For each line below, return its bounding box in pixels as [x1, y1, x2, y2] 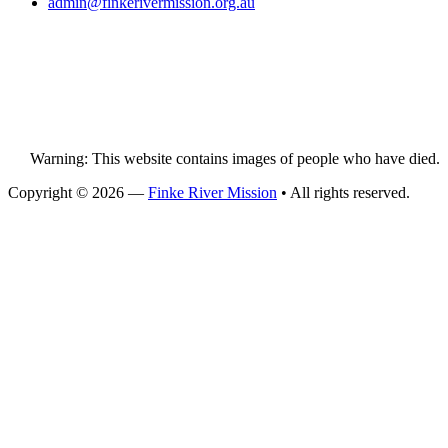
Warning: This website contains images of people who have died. [30, 150, 440, 168]
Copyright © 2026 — [8, 184, 148, 202]
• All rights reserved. [277, 184, 410, 202]
